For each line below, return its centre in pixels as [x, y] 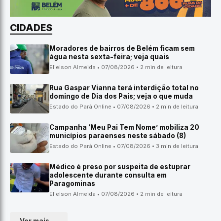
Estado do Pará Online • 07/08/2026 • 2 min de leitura [124, 107]
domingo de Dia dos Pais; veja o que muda [121, 96]
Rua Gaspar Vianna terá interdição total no [124, 88]
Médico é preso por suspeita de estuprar [120, 167]
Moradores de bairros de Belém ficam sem [122, 48]
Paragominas [72, 184]
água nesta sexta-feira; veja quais [109, 57]
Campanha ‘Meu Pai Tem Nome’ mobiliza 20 [124, 127]
